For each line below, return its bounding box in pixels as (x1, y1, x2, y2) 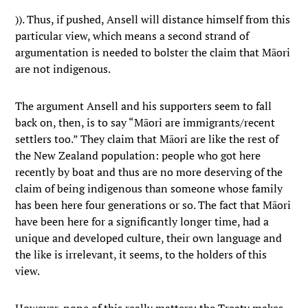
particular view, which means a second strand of (15, 28, 250, 43)
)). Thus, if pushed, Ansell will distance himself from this (15, 12, 291, 27)
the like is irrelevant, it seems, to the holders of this (15, 247, 267, 262)
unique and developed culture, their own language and (15, 230, 283, 245)
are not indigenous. (15, 61, 111, 76)
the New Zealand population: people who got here (15, 148, 261, 163)
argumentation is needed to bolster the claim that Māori (15, 45, 291, 60)
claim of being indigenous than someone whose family (15, 181, 283, 196)
